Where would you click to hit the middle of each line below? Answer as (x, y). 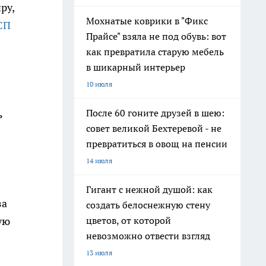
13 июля (99, 253)
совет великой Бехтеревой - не (154, 128)
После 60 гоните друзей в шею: (155, 113)
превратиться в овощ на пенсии (157, 144)
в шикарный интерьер (136, 67)
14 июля (99, 161)
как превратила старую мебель (155, 52)
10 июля (99, 84)
